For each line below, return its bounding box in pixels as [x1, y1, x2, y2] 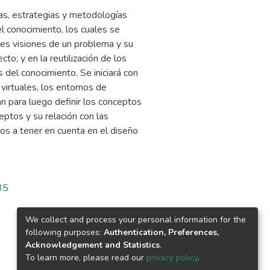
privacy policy [146, 251, 198, 263]
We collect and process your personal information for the [25, 213, 246, 225]
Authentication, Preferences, [104, 226, 219, 238]
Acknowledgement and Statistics [25, 239, 160, 251]
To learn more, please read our [25, 251, 146, 263]
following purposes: [25, 226, 104, 238]
